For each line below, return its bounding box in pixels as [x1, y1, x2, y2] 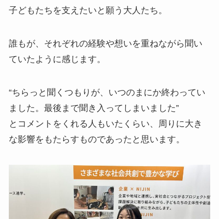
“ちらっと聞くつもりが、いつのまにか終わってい [8, 88, 205, 98]
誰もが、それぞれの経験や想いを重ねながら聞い [8, 39, 202, 49]
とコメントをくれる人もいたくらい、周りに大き [8, 119, 202, 129]
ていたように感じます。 [8, 54, 106, 65]
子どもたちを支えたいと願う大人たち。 [8, 5, 167, 16]
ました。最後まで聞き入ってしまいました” [8, 103, 179, 113]
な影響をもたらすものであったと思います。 [8, 134, 185, 145]
